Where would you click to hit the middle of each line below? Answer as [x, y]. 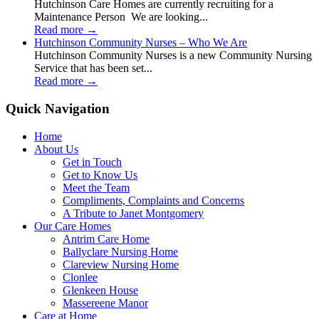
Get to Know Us [100, 174]
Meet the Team [96, 187]
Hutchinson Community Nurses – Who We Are [141, 43]
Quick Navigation [58, 108]
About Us [56, 149]
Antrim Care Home [106, 239]
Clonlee [80, 277]
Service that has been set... [93, 68]
